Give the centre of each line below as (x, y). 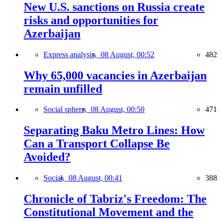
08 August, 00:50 (118, 110)
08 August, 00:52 (128, 54)
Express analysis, (72, 54)
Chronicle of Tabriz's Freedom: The (115, 199)
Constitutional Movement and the (109, 212)
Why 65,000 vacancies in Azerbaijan (115, 75)
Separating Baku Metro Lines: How (114, 130)
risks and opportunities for (91, 20)
